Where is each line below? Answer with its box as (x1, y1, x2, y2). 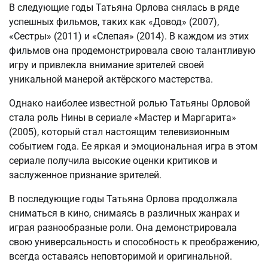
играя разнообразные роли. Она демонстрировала (9, 221, 237, 233)
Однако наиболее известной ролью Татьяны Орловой (9, 97, 250, 109)
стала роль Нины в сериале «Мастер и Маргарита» (9, 111, 236, 123)
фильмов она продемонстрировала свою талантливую (9, 44, 255, 56)
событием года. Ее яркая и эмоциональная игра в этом (9, 140, 258, 152)
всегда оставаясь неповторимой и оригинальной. (9, 250, 232, 262)
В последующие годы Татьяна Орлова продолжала (9, 193, 237, 205)
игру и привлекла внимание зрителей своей (9, 59, 204, 71)
